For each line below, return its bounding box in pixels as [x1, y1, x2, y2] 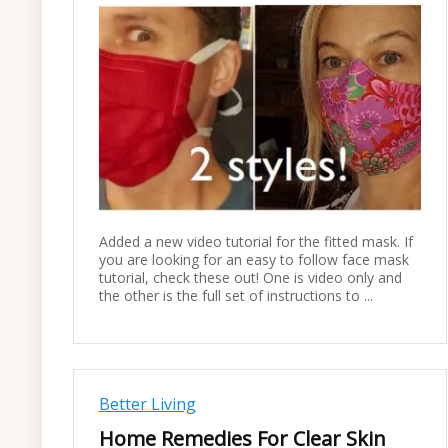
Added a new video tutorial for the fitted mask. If [98, 231, 413, 251]
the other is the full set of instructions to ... [98, 285, 373, 305]
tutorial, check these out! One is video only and [98, 267, 402, 287]
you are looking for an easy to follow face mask [98, 249, 409, 269]
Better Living [98, 393, 196, 416]
